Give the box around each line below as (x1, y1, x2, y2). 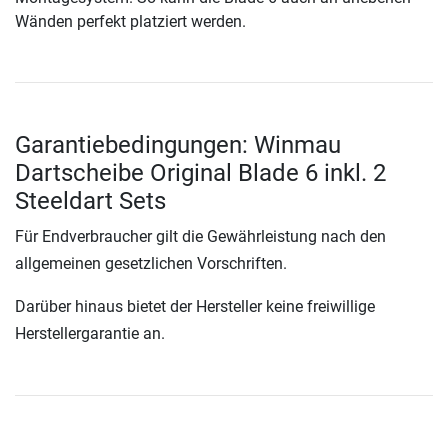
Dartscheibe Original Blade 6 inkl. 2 (15, 159, 386, 188)
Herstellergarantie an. (15, 324, 165, 344)
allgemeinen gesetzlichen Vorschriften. (15, 254, 287, 274)
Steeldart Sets (15, 187, 166, 216)
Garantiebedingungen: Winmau (15, 131, 341, 160)
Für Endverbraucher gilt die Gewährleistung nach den (15, 227, 386, 247)
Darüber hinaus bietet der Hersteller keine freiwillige (15, 297, 375, 317)
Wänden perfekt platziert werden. (15, 12, 246, 32)
